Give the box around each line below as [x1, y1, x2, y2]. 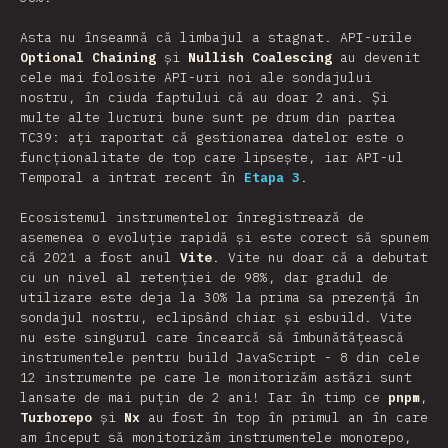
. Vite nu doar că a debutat [212, 249, 428, 266]
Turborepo [20, 409, 92, 426]
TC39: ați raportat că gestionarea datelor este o [20, 129, 404, 146]
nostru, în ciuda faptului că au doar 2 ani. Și [20, 89, 388, 106]
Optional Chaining [20, 49, 156, 66]
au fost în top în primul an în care [140, 409, 428, 426]
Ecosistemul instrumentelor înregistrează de [20, 209, 364, 226]
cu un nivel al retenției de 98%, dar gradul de [20, 269, 388, 286]
